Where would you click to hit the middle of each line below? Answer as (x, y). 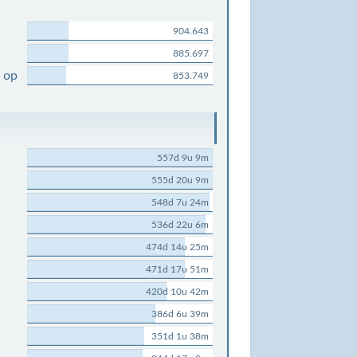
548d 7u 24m (180, 202)
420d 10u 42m (178, 292)
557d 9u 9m (183, 158)
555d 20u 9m (180, 180)
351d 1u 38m (180, 336)
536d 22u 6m (180, 225)
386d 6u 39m (180, 314)
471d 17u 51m (178, 269)
